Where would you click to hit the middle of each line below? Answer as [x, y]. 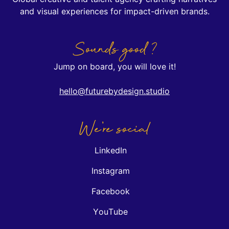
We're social [114, 130]
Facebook [110, 191]
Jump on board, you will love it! [114, 67]
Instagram [110, 171]
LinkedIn [110, 151]
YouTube [110, 212]
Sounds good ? [114, 50]
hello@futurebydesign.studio [114, 91]
